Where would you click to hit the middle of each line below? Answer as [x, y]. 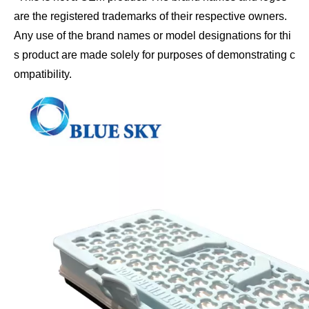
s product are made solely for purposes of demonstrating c [154, 54]
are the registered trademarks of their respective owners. [150, 16]
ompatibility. [43, 74]
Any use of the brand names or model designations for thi [152, 35]
